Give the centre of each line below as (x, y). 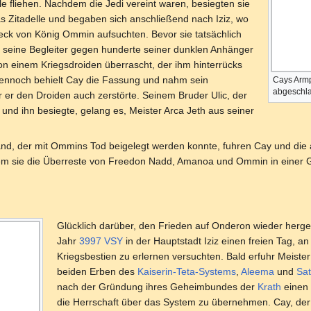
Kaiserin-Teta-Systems (186, 271)
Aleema (257, 271)
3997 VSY (101, 241)
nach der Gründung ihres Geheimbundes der (157, 286)
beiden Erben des (97, 271)
